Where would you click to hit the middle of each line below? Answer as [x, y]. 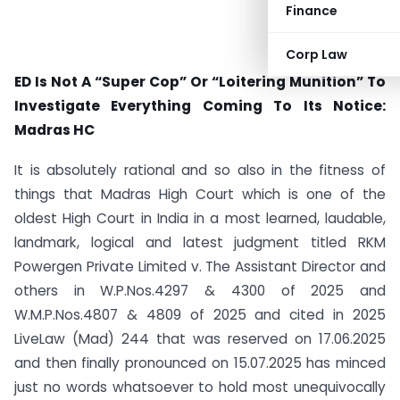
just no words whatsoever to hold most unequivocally [200, 387]
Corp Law [317, 54]
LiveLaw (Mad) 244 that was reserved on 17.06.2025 [200, 338]
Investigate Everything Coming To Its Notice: [200, 106]
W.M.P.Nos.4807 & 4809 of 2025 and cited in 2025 [200, 314]
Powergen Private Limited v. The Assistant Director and [200, 266]
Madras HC [54, 130]
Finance [312, 11]
